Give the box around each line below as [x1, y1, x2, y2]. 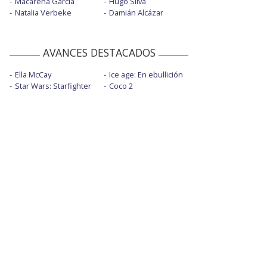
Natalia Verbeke [15, 7, 72, 18]
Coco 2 [108, 80, 133, 92]
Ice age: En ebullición [108, 69, 183, 80]
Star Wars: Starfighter [15, 80, 91, 92]
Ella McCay [15, 69, 51, 80]
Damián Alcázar [108, 7, 163, 18]
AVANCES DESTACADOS [42, 45, 156, 60]
